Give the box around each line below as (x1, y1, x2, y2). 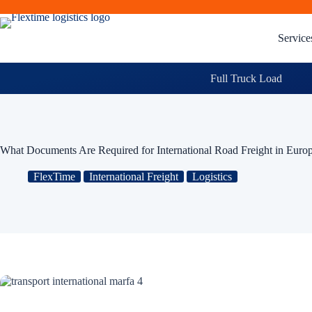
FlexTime (33, 171, 75, 182)
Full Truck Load (210, 72, 282, 84)
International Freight (89, 171, 178, 182)
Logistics (192, 171, 232, 182)
